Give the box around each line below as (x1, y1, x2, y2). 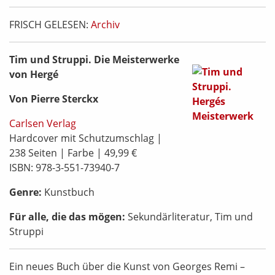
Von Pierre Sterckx (9, 91, 98, 106)
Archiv (91, 17, 120, 31)
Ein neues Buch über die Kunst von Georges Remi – (9, 259, 245, 273)
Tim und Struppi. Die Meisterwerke (9, 52, 179, 66)
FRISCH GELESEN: (9, 17, 91, 31)
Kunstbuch (42, 185, 95, 199)
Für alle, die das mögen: (9, 209, 128, 223)
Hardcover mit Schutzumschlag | (9, 131, 162, 145)
